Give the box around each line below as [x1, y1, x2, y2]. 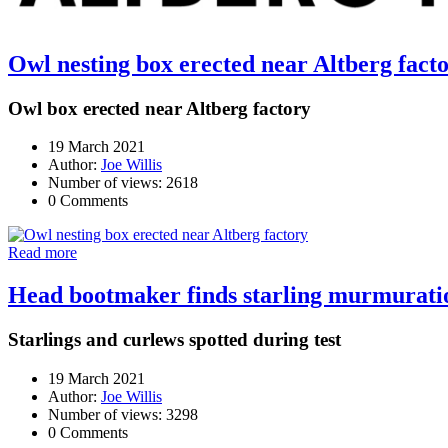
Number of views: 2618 [48, 174, 198, 192]
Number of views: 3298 [48, 405, 198, 423]
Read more [8, 244, 77, 262]
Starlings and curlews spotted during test [8, 329, 341, 351]
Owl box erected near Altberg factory [8, 97, 311, 119]
